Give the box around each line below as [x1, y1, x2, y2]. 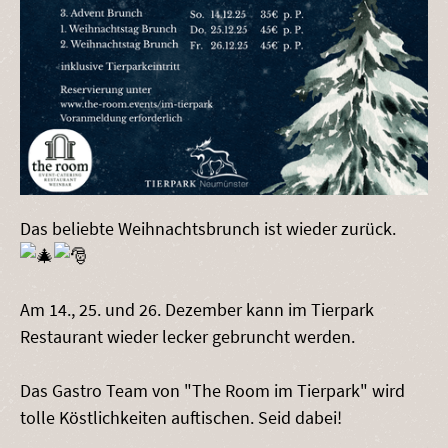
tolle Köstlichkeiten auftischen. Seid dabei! [20, 405, 342, 429]
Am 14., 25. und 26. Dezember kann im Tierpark [20, 297, 374, 321]
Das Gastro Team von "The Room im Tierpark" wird [20, 378, 405, 402]
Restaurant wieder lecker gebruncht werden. [20, 324, 355, 348]
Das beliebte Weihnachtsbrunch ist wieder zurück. [20, 216, 396, 240]
